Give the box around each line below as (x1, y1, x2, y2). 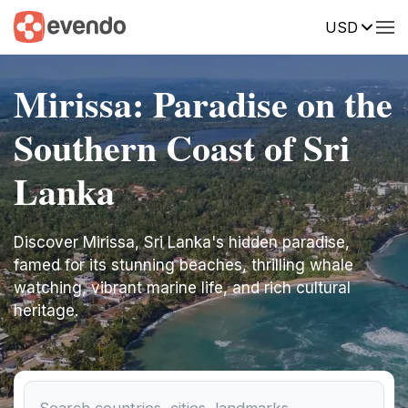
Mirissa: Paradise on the (14, 76, 393, 130)
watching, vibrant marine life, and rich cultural (14, 279, 351, 297)
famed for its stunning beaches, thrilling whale (14, 256, 353, 274)
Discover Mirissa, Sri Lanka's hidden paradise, (14, 233, 350, 251)
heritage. (14, 301, 78, 320)
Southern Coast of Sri (14, 120, 350, 174)
